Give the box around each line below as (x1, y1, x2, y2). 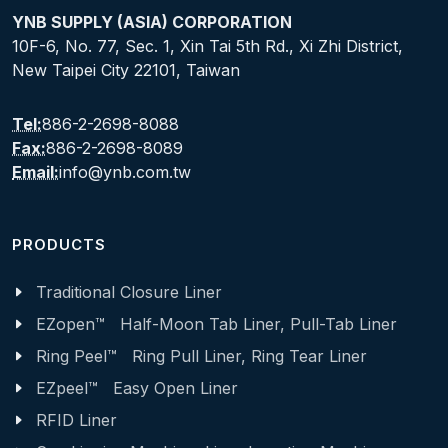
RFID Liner (36, 410, 117, 431)
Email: (12, 162, 59, 183)
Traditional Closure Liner (36, 282, 222, 303)
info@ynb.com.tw (59, 162, 191, 183)
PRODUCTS (12, 236, 106, 255)
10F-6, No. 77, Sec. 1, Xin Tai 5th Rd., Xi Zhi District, (12, 36, 403, 57)
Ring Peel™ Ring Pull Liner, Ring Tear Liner (36, 346, 367, 367)
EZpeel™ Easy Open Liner (36, 378, 238, 399)
